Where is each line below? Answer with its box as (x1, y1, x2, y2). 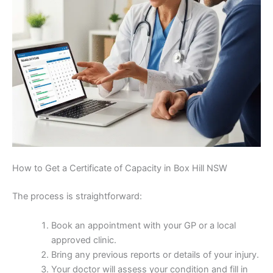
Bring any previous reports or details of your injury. (51, 249, 259, 260)
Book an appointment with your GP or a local (51, 219, 236, 231)
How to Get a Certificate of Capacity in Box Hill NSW (12, 163, 227, 174)
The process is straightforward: (12, 191, 142, 202)
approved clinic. (51, 234, 116, 246)
